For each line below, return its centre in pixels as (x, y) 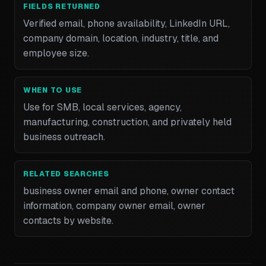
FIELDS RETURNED (62, 7)
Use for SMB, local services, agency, (102, 107)
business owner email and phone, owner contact (129, 191)
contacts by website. (68, 221)
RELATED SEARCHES (66, 174)
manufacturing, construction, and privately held (127, 122)
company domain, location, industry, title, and (121, 38)
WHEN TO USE (53, 90)
